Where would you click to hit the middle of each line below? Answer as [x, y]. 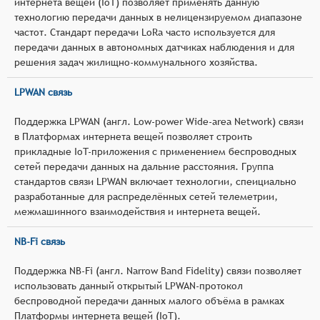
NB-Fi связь [40, 241]
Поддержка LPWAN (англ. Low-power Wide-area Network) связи [159, 121]
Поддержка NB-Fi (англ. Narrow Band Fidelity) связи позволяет [158, 270]
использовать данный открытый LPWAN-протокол [129, 285]
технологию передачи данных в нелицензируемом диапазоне [158, 17]
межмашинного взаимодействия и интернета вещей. [137, 211]
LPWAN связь [43, 92]
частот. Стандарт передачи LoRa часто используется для [145, 32]
